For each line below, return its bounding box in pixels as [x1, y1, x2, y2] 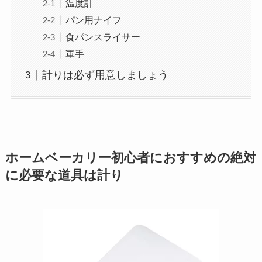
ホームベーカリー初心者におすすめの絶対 [5, 150, 256, 165]
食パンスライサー [65, 32, 140, 43]
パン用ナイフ [65, 15, 122, 26]
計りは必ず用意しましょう [42, 69, 168, 81]
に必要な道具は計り [5, 168, 123, 182]
